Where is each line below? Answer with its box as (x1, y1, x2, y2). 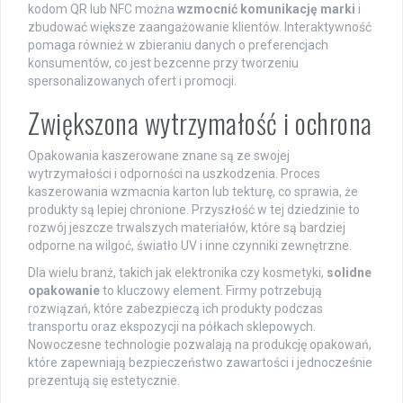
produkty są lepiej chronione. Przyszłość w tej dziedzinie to (28, 201, 360, 217)
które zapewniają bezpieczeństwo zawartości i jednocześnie (28, 354, 372, 370)
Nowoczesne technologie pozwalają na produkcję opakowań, (28, 336, 372, 352)
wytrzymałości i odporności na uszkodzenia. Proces (28, 166, 320, 181)
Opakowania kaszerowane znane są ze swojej (28, 148, 290, 163)
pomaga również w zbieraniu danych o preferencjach (28, 37, 328, 52)
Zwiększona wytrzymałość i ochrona (28, 102, 372, 143)
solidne (327, 264, 372, 280)
